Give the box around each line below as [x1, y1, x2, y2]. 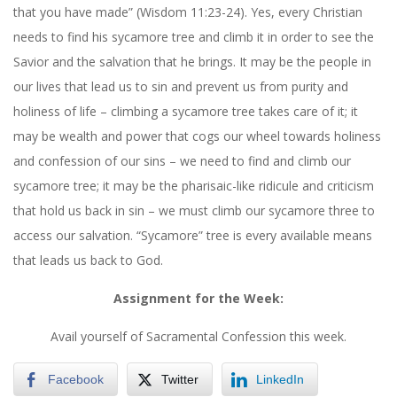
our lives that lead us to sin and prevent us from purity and [13, 77, 348, 95]
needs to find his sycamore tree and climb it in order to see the [13, 27, 374, 45]
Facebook [48, 371, 104, 386]
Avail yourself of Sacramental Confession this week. [51, 327, 346, 345]
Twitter [161, 371, 198, 386]
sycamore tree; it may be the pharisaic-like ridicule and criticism [13, 176, 374, 194]
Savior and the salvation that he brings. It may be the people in [13, 52, 371, 70]
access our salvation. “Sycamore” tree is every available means [13, 226, 372, 244]
